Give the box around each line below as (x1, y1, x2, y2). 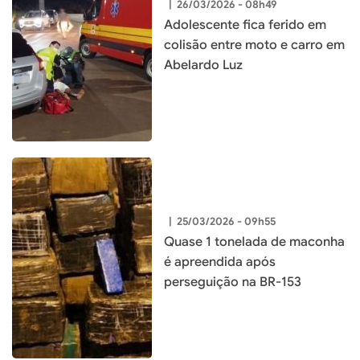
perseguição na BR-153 (164, 274, 301, 291)
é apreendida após (164, 254, 276, 271)
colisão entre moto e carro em (164, 37, 345, 54)
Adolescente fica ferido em (164, 17, 326, 34)
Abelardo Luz (164, 57, 243, 74)
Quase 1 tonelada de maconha (164, 234, 345, 251)
